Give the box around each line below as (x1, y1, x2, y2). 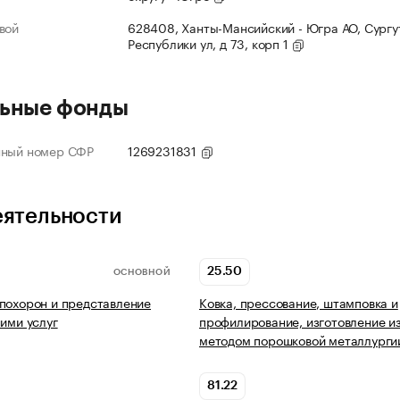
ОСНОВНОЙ (112, 267, 171, 277)
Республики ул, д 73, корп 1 (128, 33, 292, 54)
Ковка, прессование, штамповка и (199, 292, 398, 312)
